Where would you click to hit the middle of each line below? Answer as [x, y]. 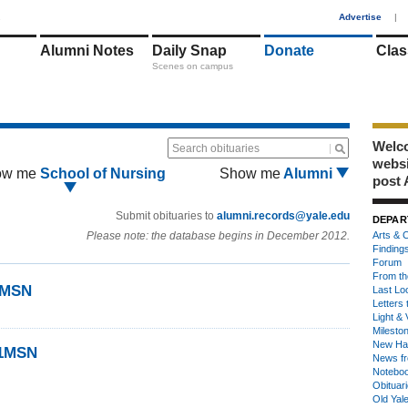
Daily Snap [189, 51]
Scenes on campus [193, 66]
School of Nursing [103, 173]
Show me [250, 173]
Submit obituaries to [166, 216]
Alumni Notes [87, 51]
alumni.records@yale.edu [283, 216]
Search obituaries [216, 148]
